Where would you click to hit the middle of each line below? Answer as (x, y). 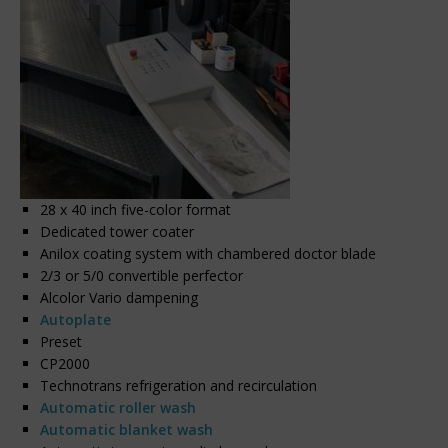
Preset (61, 342)
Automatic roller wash (118, 408)
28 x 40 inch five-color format (135, 210)
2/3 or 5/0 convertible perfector (141, 276)
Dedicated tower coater (117, 232)
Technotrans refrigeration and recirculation (178, 386)
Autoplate (75, 320)
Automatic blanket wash (126, 430)
